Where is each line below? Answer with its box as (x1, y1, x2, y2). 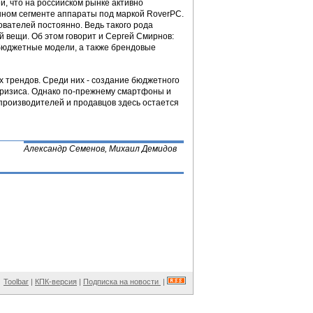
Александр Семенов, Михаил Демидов (24, 144, 177, 154)
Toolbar (3, 277, 29, 286)
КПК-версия (35, 277, 77, 286)
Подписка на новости (83, 277, 161, 286)
